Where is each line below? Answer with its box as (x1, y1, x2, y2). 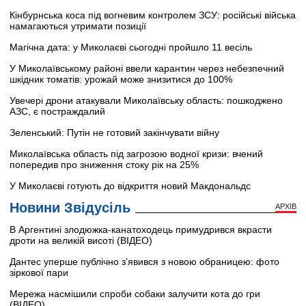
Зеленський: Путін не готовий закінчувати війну (10, 126, 219, 138)
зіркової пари (10, 266, 68, 278)
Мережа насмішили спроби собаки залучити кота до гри (10, 288, 260, 299)
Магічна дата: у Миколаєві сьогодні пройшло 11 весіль (10, 41, 252, 53)
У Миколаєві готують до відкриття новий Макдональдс (10, 180, 251, 191)
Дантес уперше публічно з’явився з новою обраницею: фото (10, 255, 279, 267)
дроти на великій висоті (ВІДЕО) (10, 234, 152, 246)
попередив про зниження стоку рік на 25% (10, 158, 199, 170)
